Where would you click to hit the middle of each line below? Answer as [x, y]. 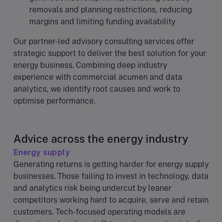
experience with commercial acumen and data [98, 77]
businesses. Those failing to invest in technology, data [111, 176]
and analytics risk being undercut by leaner [92, 188]
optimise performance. [54, 101]
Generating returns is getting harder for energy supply [111, 164]
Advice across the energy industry [101, 139]
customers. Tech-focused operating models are [99, 212]
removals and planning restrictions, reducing [111, 9]
